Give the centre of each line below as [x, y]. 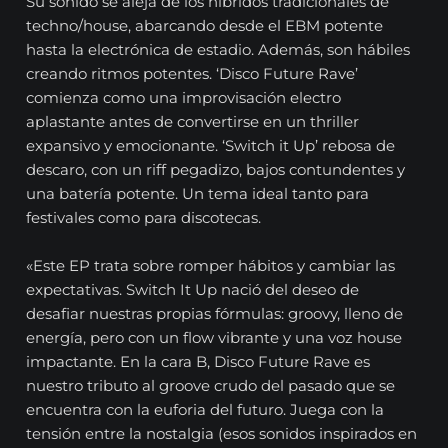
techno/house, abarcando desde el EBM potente [205, 26]
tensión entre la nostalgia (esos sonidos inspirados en [222, 434]
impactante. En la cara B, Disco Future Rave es [198, 362]
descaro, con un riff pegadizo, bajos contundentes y [216, 170]
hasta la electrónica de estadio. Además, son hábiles [218, 50]
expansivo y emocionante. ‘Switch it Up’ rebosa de [211, 146]
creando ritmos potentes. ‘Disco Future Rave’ [192, 74]
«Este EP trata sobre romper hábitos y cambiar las [211, 266]
